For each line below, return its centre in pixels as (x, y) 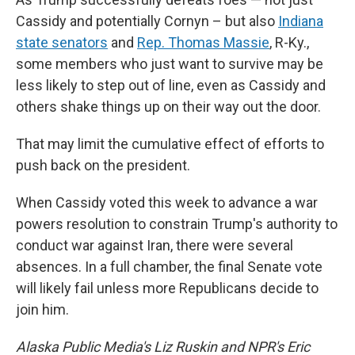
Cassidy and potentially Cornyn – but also (147, 21)
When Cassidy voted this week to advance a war (167, 202)
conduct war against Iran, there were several (155, 245)
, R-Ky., (289, 42)
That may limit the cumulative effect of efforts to (170, 144)
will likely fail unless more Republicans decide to (167, 288)
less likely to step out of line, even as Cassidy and (171, 85)
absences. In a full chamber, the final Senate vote (169, 267)
